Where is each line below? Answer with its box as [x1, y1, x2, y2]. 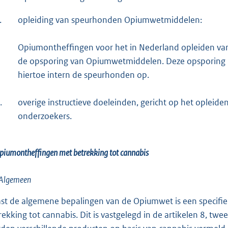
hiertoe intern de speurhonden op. [18, 69, 149, 80]
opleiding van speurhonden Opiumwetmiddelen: [18, 14, 202, 25]
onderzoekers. [18, 110, 72, 122]
